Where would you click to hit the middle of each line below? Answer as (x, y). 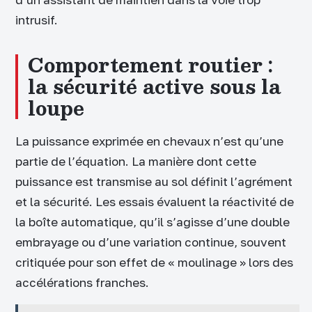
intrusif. (37, 19)
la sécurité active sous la (154, 87)
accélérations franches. (82, 283)
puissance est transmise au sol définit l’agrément (154, 182)
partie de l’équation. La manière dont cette (136, 162)
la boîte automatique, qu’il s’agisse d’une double (153, 222)
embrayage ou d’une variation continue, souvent (151, 242)
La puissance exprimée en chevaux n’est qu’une (149, 141)
